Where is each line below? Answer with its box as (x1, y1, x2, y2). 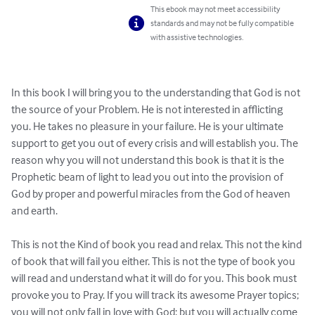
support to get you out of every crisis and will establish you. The (11, 136, 300, 150)
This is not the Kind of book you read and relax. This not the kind (11, 237, 304, 252)
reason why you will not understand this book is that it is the (11, 153, 286, 167)
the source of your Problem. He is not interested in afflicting (11, 102, 285, 117)
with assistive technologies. (150, 32, 244, 43)
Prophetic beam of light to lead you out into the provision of (11, 169, 285, 184)
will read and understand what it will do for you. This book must (11, 271, 299, 285)
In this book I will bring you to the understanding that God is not (11, 85, 302, 100)
